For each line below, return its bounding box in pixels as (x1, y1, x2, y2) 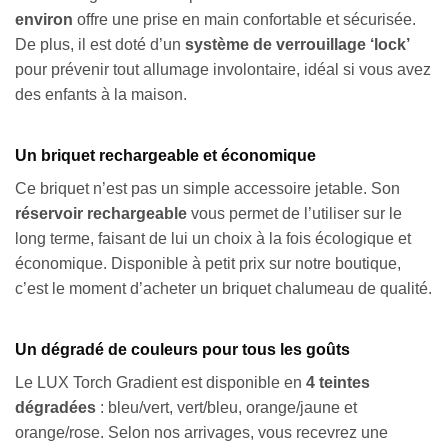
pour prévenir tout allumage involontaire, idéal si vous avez (15, 61, 431, 79)
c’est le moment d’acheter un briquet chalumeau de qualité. (15, 280, 432, 298)
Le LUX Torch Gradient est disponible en (15, 373, 306, 391)
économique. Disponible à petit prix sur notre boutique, (15, 255, 401, 273)
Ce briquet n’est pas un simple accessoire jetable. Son (15, 180, 400, 198)
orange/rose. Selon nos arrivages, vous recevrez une (15, 423, 388, 441)
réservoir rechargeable (15, 205, 187, 223)
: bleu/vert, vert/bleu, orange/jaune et (96, 398, 357, 416)
